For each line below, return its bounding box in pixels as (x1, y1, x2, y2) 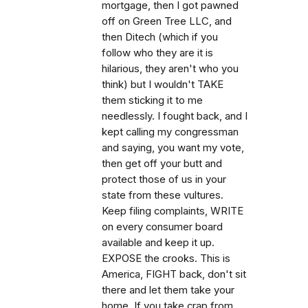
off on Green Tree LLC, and (102, 14, 232, 27)
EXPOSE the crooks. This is (102, 252, 230, 265)
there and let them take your (102, 283, 234, 296)
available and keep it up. (102, 236, 214, 249)
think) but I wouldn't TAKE (102, 78, 223, 91)
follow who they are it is (102, 46, 213, 59)
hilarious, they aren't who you (102, 62, 239, 75)
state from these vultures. (102, 188, 223, 201)
